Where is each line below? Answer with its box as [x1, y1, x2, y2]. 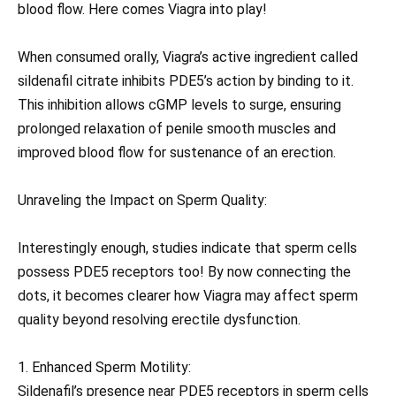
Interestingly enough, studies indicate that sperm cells [18, 240, 357, 257]
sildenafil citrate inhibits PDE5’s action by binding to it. [18, 72, 354, 89]
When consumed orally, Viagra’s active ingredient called [18, 48, 358, 65]
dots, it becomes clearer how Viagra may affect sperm [18, 287, 358, 305]
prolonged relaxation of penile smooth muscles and [18, 119, 336, 137]
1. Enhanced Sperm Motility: [18, 359, 191, 377]
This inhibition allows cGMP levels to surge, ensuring [18, 95, 341, 113]
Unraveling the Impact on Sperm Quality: [18, 192, 267, 209]
